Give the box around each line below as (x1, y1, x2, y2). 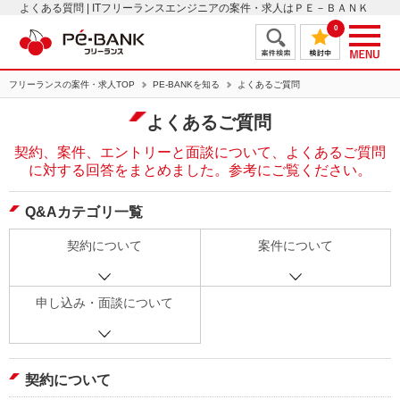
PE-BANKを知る (153, 79, 220, 89)
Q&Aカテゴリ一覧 (25, 204, 143, 220)
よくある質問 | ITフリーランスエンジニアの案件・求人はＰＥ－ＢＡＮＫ (20, 2, 370, 14)
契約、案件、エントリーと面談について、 (14, 145, 286, 160)
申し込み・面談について (36, 296, 174, 310)
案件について (257, 238, 333, 253)
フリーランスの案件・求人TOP (9, 79, 135, 89)
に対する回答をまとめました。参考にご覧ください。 (29, 162, 371, 178)
